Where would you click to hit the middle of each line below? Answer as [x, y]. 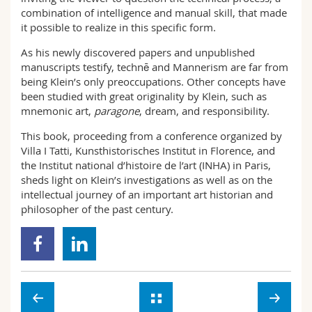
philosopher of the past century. [97, 209]
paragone [117, 111]
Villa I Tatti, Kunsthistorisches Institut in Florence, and [148, 150]
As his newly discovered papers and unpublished [138, 52]
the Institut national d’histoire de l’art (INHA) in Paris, [146, 165]
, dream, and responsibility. [204, 111]
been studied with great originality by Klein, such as [144, 96]
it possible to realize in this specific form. [118, 27]
